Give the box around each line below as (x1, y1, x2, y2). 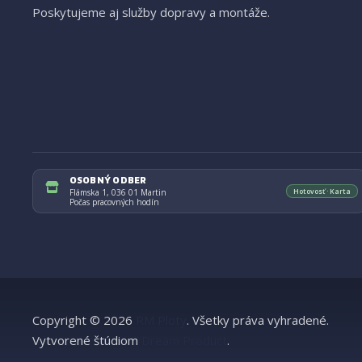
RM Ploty (136, 312, 187, 329)
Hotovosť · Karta (293, 186, 351, 196)
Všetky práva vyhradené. (192, 312, 329, 329)
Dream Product (141, 332, 227, 349)
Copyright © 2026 (32, 312, 136, 329)
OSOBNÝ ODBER (69, 173, 147, 188)
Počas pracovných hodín (69, 196, 159, 208)
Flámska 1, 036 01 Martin (69, 187, 166, 199)
